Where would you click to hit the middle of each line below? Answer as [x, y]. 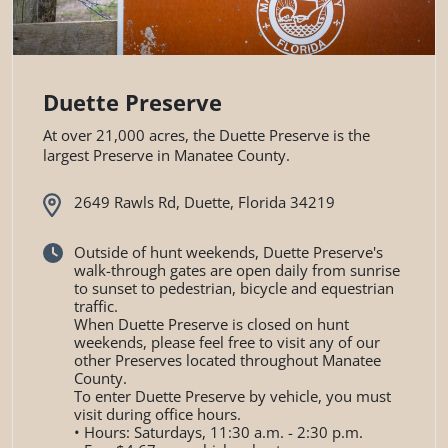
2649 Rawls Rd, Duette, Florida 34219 [204, 202]
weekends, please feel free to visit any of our [226, 341]
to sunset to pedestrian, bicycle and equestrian [233, 287]
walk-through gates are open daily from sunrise [236, 269]
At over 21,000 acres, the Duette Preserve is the [206, 135]
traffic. [95, 305]
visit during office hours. [157, 413]
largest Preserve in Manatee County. [166, 155]
